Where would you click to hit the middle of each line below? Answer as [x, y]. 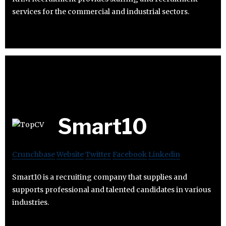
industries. [31, 203]
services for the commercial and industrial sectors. [101, 11]
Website [70, 155]
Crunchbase [34, 155]
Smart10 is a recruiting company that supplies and [100, 177]
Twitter [98, 155]
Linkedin [164, 155]
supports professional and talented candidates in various [111, 190]
